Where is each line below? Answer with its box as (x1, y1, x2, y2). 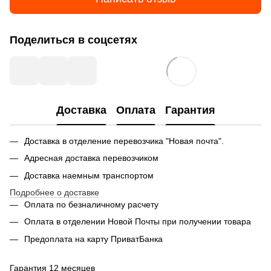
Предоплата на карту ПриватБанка (24, 233, 163, 244)
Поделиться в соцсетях (10, 33, 137, 46)
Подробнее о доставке (10, 187, 99, 197)
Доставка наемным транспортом (24, 170, 156, 180)
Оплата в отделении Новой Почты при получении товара (24, 217, 251, 227)
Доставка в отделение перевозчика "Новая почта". (24, 135, 224, 146)
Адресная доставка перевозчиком (24, 153, 158, 163)
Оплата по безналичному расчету (24, 199, 158, 209)
